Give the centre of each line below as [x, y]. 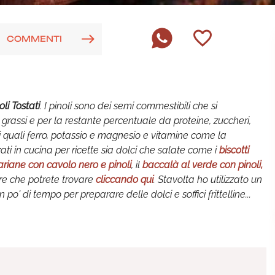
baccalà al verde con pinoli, [203, 165]
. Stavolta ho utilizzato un [208, 180]
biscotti [233, 150]
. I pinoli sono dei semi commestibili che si [129, 106]
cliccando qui [125, 180]
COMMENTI [34, 38]
